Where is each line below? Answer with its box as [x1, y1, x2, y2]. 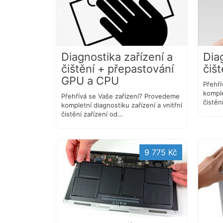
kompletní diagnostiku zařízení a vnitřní [61, 101, 182, 110]
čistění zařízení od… [61, 110, 123, 118]
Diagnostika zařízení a [61, 50, 173, 64]
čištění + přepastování [61, 62, 174, 76]
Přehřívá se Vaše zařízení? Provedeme [61, 92, 180, 101]
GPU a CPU [61, 74, 119, 88]
